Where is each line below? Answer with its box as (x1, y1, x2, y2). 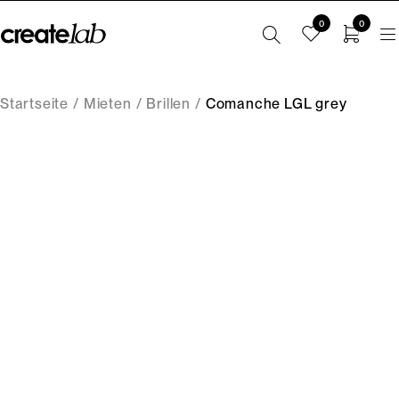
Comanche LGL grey (205, 95, 347, 112)
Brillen (146, 95, 191, 112)
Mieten (83, 95, 132, 112)
